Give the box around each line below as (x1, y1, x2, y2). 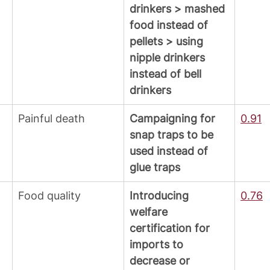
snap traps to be (130, 128, 216, 142)
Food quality (18, 189, 81, 202)
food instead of (130, 19, 211, 32)
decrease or (130, 254, 193, 268)
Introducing (130, 189, 192, 202)
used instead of (130, 145, 211, 158)
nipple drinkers (130, 51, 208, 64)
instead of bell (130, 67, 204, 81)
